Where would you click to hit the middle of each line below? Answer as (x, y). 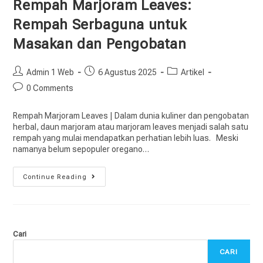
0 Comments (50, 88)
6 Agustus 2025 (128, 72)
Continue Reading (55, 177)
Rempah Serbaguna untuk (100, 24)
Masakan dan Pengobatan (100, 44)
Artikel (193, 72)
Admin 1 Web (50, 72)
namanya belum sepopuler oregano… (81, 149)
